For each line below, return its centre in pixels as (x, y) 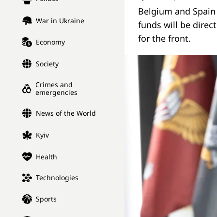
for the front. (164, 38)
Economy (50, 42)
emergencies (57, 93)
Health (46, 156)
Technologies (57, 178)
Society (47, 64)
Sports (46, 199)
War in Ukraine (60, 21)
